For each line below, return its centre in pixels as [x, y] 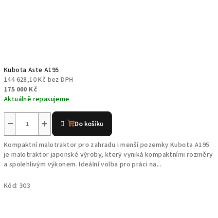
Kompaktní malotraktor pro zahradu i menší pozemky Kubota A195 [107, 145]
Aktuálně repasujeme [37, 99]
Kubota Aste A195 [32, 70]
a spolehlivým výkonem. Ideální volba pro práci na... [83, 164]
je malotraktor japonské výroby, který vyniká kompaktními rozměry [109, 155]
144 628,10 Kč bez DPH [39, 80]
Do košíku [89, 124]
